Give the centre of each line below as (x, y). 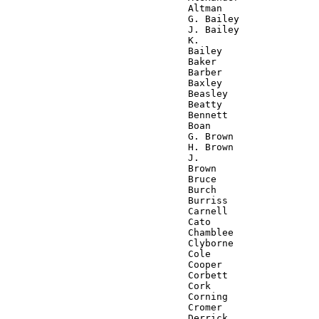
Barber (114, 72)
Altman (114, 8)
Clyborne (120, 243)
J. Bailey (122, 29)
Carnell (117, 211)
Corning (117, 296)
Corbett (117, 275)
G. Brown (120, 136)
